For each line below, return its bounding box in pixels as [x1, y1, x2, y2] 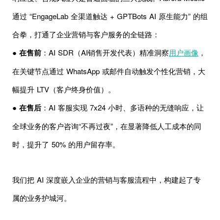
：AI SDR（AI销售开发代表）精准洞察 [41, 47, 169, 57]
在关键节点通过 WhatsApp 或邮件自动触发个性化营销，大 [12, 65, 205, 76]
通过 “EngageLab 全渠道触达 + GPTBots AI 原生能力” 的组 [12, 10, 208, 21]
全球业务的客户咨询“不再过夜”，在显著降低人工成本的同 [12, 120, 201, 131]
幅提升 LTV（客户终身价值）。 [12, 83, 115, 94]
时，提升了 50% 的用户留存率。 [12, 138, 120, 149]
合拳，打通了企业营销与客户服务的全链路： [12, 28, 160, 39]
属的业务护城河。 [12, 192, 71, 203]
